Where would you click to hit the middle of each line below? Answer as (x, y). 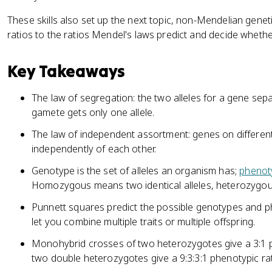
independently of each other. (94, 149)
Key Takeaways (66, 71)
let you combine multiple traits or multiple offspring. (144, 222)
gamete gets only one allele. (93, 112)
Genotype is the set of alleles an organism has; (136, 171)
